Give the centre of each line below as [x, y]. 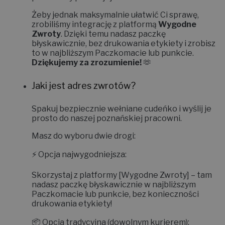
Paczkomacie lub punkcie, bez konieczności [115, 194]
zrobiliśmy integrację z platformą [95, 24]
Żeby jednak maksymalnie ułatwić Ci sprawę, [115, 15]
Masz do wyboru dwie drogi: [84, 136]
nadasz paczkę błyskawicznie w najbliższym [114, 184]
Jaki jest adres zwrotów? [84, 85]
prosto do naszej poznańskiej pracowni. [107, 118]
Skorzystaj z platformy [75, 175]
